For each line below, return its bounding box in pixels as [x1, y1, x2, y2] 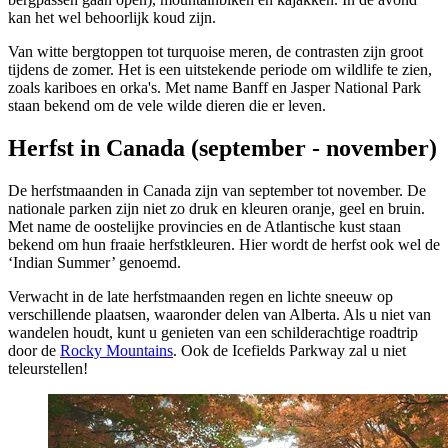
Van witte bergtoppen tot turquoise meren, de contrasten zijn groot [8, 43, 423, 61]
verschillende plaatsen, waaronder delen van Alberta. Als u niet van [8, 306, 431, 324]
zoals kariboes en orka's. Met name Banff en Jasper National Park [8, 79, 421, 97]
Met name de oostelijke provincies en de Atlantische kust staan [8, 218, 401, 236]
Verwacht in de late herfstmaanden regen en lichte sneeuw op [8, 288, 393, 306]
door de [8, 342, 60, 360]
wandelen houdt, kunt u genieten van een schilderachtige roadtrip [8, 324, 418, 342]
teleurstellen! [8, 360, 88, 378]
